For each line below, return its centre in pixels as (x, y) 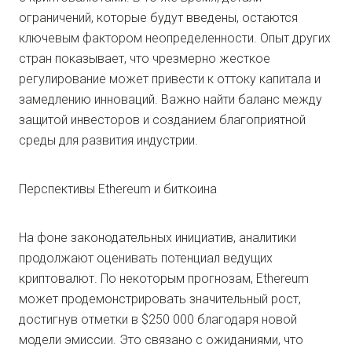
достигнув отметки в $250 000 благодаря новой (158, 319)
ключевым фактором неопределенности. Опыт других (175, 38)
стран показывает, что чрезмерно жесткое (145, 59)
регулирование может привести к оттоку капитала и (170, 79)
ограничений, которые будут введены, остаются (158, 18)
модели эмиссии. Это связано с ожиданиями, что (161, 340)
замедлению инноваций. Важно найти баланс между (170, 99)
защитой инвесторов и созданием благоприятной (162, 120)
